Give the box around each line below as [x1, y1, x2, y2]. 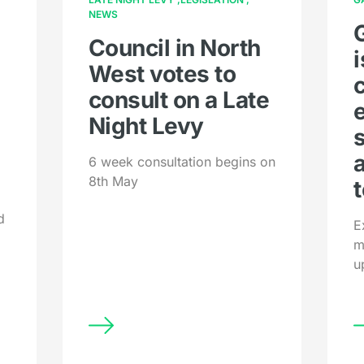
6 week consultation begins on [88, 154, 275, 171]
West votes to [88, 60, 236, 89]
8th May [88, 173, 138, 190]
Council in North [88, 34, 261, 63]
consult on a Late [88, 86, 270, 115]
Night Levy [88, 112, 204, 141]
